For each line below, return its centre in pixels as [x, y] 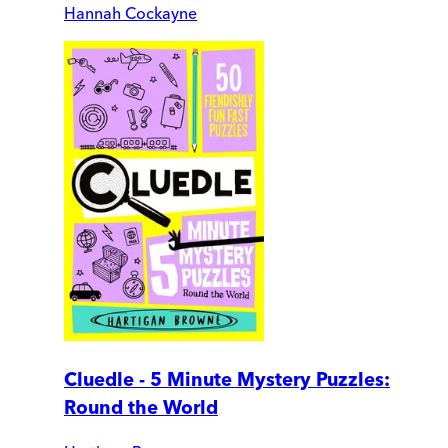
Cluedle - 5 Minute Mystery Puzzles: [227, 379]
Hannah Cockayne [130, 13]
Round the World [141, 407]
